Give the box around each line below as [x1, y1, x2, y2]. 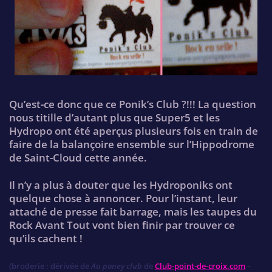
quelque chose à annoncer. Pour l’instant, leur [9, 191, 237, 205]
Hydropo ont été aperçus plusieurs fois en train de [9, 124, 258, 138]
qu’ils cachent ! [9, 231, 83, 245]
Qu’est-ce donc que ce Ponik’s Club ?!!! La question [9, 97, 256, 112]
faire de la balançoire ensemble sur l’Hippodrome [9, 137, 254, 152]
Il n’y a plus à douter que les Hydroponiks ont [9, 177, 233, 192]
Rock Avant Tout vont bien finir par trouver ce [9, 217, 235, 232]
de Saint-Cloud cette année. [9, 151, 147, 165]
